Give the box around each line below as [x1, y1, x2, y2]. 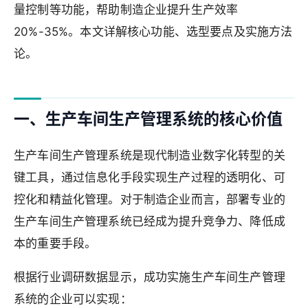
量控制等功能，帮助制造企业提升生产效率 [14, 2, 239, 16]
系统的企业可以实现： [14, 292, 132, 307]
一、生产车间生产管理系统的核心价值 [14, 109, 283, 129]
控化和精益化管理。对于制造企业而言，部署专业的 [14, 192, 285, 206]
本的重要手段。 [14, 236, 97, 250]
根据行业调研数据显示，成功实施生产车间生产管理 [14, 270, 285, 285]
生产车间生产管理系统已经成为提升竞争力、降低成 [14, 214, 285, 228]
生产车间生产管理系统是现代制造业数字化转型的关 [14, 148, 285, 162]
